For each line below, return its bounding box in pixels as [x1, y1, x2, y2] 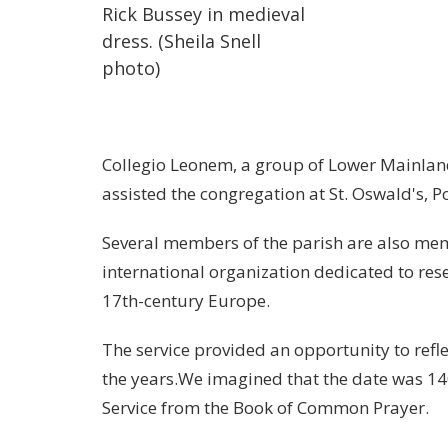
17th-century [102, 288, 208, 312]
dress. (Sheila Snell [102, 28, 261, 53]
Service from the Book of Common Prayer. [102, 395, 429, 419]
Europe [208, 288, 266, 312]
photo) [102, 55, 160, 80]
